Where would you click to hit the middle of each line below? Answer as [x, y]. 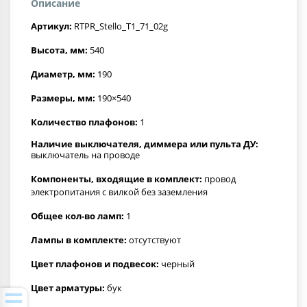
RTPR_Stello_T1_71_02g [120, 26]
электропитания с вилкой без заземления [119, 192]
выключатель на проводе [85, 155]
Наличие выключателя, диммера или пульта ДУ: [145, 144]
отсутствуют [154, 240]
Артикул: [51, 26]
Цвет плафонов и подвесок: [95, 263]
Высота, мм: [59, 50]
